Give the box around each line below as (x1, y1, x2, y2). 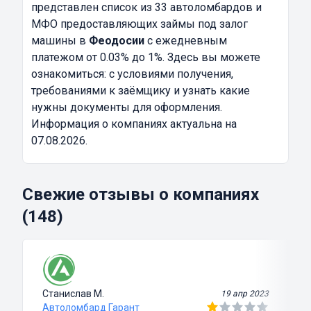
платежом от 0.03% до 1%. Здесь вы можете (31, 51, 260, 65)
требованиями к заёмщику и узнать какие (31, 84, 250, 98)
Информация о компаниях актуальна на (31, 117, 237, 131)
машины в (31, 34, 89, 48)
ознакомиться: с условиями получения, (31, 67, 233, 81)
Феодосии (89, 34, 144, 48)
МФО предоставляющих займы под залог (31, 17, 248, 31)
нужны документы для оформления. (31, 101, 222, 115)
